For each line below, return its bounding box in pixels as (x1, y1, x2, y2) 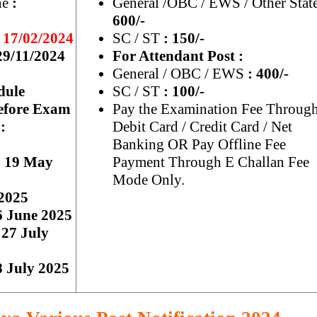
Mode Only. (113, 171, 185, 188)
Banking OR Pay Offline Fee (113, 136, 286, 153)
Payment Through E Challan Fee (113, 154, 309, 171)
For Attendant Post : (113, 47, 247, 64)
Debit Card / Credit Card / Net (113, 118, 292, 135)
